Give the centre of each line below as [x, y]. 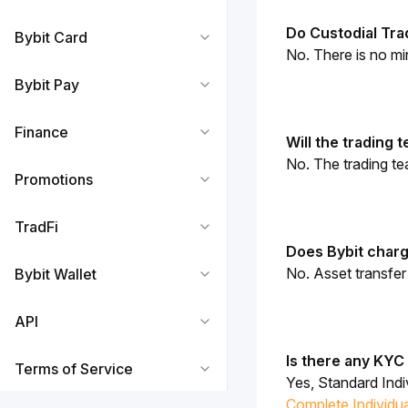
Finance [41, 132]
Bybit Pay [47, 85]
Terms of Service [74, 369]
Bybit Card [51, 37]
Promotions [54, 179]
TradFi [36, 227]
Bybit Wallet [56, 274]
